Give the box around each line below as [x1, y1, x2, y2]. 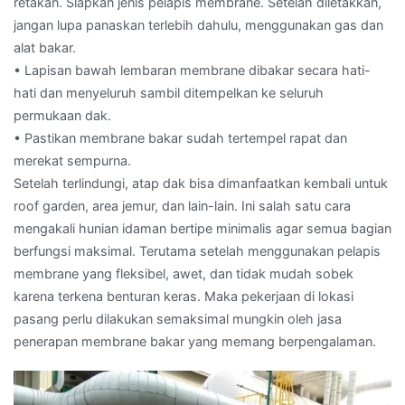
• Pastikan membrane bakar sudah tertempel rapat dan [14, 129, 347, 146]
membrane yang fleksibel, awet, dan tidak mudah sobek [14, 265, 353, 281]
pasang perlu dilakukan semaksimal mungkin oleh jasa [14, 310, 342, 326]
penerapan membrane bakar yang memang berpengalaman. [14, 333, 376, 349]
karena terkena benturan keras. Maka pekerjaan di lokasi [14, 287, 353, 304]
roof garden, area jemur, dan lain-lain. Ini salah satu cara [14, 197, 351, 213]
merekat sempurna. [14, 152, 131, 168]
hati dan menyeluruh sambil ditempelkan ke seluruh [14, 84, 324, 100]
